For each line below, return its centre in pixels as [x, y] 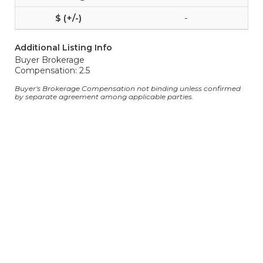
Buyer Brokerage [50, 60]
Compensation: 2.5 [52, 70]
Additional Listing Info [63, 48]
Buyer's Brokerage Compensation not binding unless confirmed [128, 88]
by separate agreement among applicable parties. [104, 97]
